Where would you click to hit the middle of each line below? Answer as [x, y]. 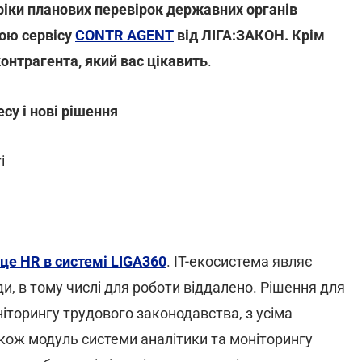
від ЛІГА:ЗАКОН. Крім [249, 35]
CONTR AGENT [124, 35]
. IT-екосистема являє [240, 261]
